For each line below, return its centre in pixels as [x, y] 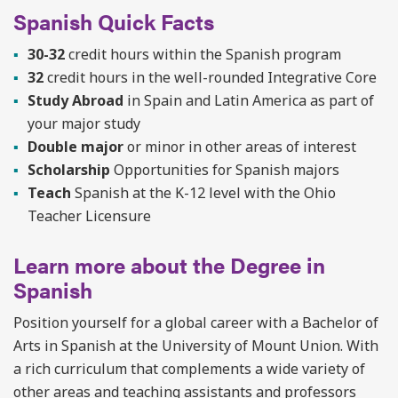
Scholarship [69, 170]
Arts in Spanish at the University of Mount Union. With [196, 346]
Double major [76, 147]
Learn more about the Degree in [169, 265]
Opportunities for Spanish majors [225, 170]
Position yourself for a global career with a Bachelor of [196, 322]
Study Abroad [76, 100]
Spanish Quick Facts [114, 21]
